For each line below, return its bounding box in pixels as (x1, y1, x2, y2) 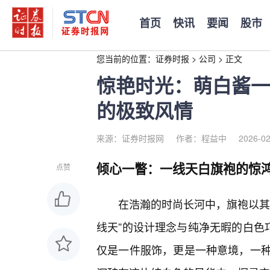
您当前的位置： (96, 52, 155, 64)
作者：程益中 (176, 132, 227, 144)
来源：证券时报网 (96, 132, 164, 144)
